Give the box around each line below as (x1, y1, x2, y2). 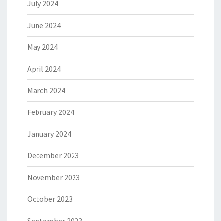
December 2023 (27, 150, 79, 160)
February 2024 (27, 107, 74, 117)
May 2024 (27, 42, 58, 52)
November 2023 (27, 172, 80, 182)
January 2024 (27, 129, 71, 139)
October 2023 (27, 194, 73, 204)
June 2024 (27, 20, 61, 30)
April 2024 (27, 64, 61, 74)
